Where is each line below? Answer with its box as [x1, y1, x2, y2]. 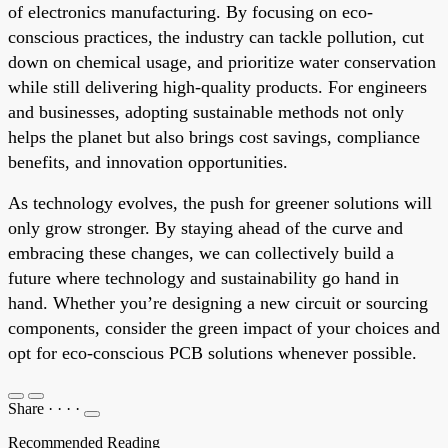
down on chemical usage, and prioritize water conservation [8, 51, 436, 72]
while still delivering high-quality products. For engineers [8, 76, 427, 97]
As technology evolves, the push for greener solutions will [8, 192, 432, 213]
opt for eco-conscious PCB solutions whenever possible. [8, 342, 417, 363]
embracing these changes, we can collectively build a [8, 242, 394, 263]
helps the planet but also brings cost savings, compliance [8, 126, 420, 147]
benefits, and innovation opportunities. [8, 151, 288, 172]
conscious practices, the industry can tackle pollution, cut [8, 26, 424, 47]
